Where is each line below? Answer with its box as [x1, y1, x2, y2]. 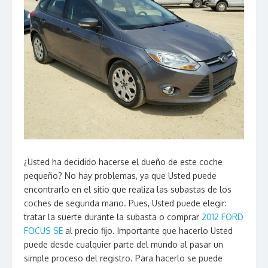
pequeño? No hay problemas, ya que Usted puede [24, 170, 217, 181]
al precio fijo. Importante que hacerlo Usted [63, 226, 233, 236]
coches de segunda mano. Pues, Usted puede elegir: [24, 198, 227, 208]
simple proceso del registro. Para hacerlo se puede [24, 253, 223, 263]
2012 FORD [202, 212, 243, 222]
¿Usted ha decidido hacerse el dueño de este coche [24, 157, 223, 167]
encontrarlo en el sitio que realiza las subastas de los [24, 184, 232, 194]
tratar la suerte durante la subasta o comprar [24, 212, 202, 222]
